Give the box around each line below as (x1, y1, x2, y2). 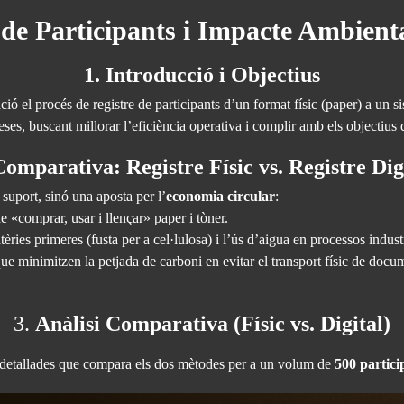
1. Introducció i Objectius (84, 63, 320, 87)
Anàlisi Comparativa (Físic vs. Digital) (35, 312, 390, 335)
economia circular (166, 188, 275, 204)
